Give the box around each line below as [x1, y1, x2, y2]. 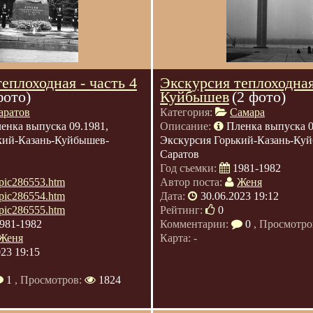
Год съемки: [160, 162, 219, 174]
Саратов [160, 148, 199, 160]
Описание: [160, 120, 214, 132]
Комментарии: [160, 218, 231, 230]
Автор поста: [160, 176, 225, 188]
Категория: [160, 106, 215, 118]
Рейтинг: [160, 204, 205, 216]
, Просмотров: [12, 274, 85, 286]
